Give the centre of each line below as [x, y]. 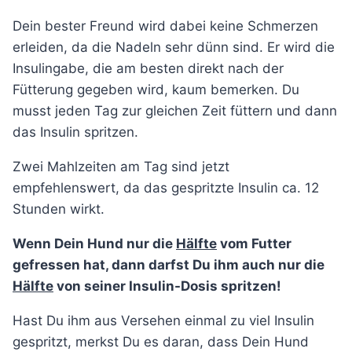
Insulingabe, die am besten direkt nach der [148, 69]
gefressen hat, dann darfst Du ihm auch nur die [169, 265]
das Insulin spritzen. [75, 132]
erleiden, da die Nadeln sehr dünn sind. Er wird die [174, 48]
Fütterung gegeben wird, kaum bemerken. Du [156, 90]
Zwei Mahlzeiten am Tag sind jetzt [121, 167]
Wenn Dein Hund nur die [94, 244]
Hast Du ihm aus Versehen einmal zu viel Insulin [163, 321]
